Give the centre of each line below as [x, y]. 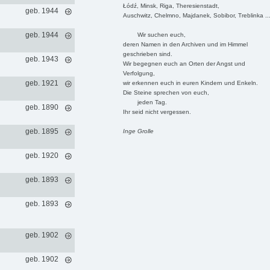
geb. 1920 [42, 155]
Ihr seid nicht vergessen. [157, 111]
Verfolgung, [139, 73]
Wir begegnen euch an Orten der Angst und [184, 63]
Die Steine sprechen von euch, [166, 92]
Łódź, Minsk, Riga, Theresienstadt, [171, 5]
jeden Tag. [145, 102]
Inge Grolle [138, 131]
